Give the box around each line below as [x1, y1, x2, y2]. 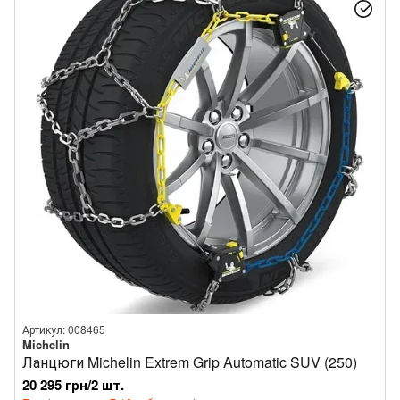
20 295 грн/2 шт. [22, 375, 124, 395]
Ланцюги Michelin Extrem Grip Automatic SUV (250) [22, 352, 357, 372]
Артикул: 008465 [22, 321, 105, 337]
